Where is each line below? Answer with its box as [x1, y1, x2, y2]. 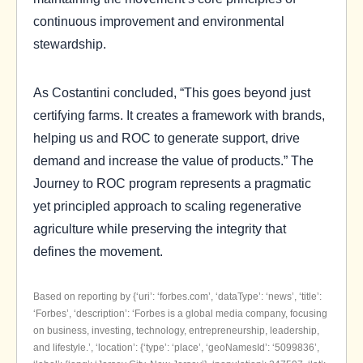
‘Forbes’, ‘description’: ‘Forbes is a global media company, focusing [33, 307, 327, 319]
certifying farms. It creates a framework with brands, [33, 107, 325, 122]
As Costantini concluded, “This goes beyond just [33, 84, 310, 100]
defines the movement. [33, 243, 163, 258]
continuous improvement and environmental [33, 13, 284, 28]
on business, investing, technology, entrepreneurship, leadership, [33, 324, 319, 336]
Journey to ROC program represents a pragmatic [33, 175, 311, 190]
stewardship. [33, 36, 106, 51]
